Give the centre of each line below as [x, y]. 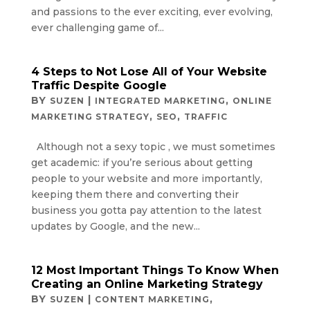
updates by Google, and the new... [115, 226]
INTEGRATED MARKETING [160, 100]
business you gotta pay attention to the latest [146, 210]
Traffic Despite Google [99, 85]
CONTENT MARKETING [152, 299]
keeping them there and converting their [135, 194]
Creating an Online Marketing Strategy [147, 284]
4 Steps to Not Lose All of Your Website [149, 71]
